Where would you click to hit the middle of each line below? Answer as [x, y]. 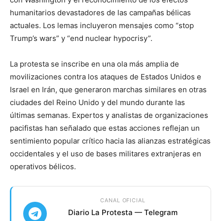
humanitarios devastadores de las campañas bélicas [100, 13]
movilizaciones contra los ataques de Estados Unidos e [106, 77]
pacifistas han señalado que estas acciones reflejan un [105, 128]
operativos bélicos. [43, 166]
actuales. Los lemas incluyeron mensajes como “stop [102, 25]
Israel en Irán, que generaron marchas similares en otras [108, 90]
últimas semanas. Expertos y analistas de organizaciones [109, 115]
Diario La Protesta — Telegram [123, 213]
